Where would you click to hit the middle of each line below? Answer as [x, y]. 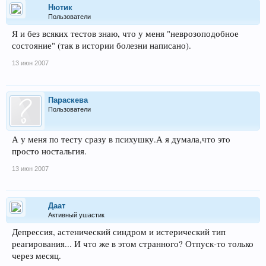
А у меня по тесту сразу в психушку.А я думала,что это [121, 139]
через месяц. [37, 256]
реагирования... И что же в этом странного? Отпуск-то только [133, 244]
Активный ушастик [76, 215]
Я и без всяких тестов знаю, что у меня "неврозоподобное [125, 34]
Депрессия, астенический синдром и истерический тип [119, 232]
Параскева [68, 100]
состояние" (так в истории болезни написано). [102, 45]
